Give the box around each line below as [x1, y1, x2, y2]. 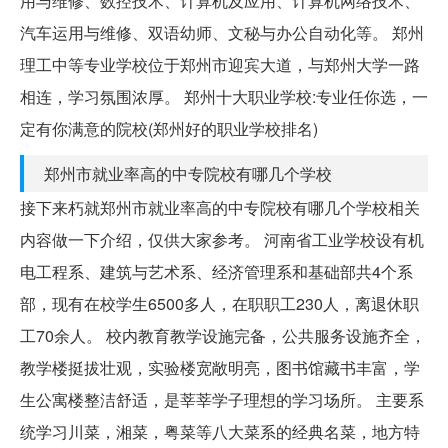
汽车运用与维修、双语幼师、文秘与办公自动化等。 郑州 [20, 20, 424, 44]
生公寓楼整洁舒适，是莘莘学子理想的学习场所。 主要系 [20, 387, 424, 411]
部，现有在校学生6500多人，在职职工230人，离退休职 [20, 291, 419, 315]
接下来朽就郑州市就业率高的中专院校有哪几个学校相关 [20, 195, 420, 219]
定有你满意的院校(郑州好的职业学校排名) [20, 116, 318, 140]
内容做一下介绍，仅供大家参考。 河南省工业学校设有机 [20, 227, 424, 251]
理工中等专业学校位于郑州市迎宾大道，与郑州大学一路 [20, 52, 420, 76]
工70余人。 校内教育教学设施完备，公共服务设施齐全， [20, 323, 426, 347]
